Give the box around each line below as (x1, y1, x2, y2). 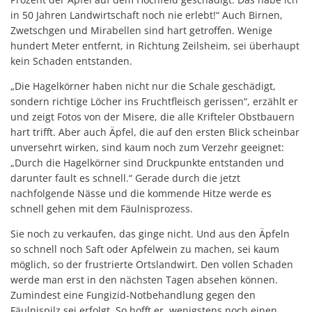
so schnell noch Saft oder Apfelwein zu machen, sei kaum (10, 242, 279, 256)
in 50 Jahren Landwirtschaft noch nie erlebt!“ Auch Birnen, (10, 8, 283, 22)
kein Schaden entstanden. (10, 54, 132, 68)
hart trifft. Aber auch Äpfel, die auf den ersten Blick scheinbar (10, 125, 299, 139)
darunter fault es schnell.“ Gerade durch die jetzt (10, 171, 240, 185)
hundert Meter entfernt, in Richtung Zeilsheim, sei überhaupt (10, 38, 299, 52)
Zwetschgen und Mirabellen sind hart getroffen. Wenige (10, 23, 272, 37)
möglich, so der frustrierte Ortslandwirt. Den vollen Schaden (10, 257, 293, 271)
